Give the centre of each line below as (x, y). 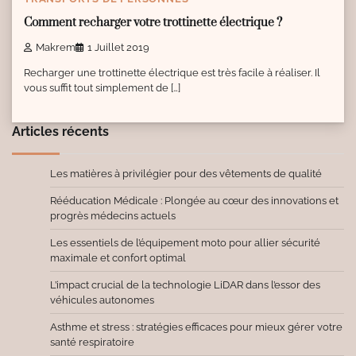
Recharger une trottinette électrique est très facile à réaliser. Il (172, 72)
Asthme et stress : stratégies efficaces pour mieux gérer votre (196, 327)
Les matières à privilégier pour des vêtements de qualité (186, 174)
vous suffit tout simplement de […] (102, 87)
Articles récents (60, 132)
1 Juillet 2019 (118, 47)
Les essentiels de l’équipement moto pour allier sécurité (185, 243)
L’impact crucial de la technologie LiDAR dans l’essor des (185, 285)
